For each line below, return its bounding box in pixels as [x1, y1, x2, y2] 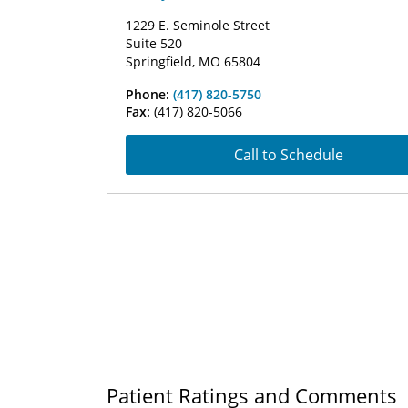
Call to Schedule [234, 145, 343, 165]
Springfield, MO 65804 [126, 53, 260, 70]
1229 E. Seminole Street [126, 16, 270, 34]
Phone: [126, 86, 173, 103]
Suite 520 [126, 35, 182, 52]
